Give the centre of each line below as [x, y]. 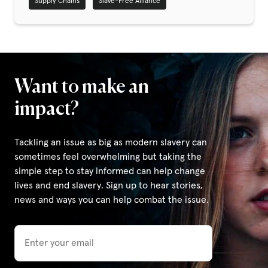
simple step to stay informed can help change [110, 171]
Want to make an [82, 88]
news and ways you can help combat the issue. [112, 200]
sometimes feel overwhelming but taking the [108, 157]
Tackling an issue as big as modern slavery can [111, 143]
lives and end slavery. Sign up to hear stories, [109, 186]
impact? [47, 110]
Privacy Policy [62, 33]
